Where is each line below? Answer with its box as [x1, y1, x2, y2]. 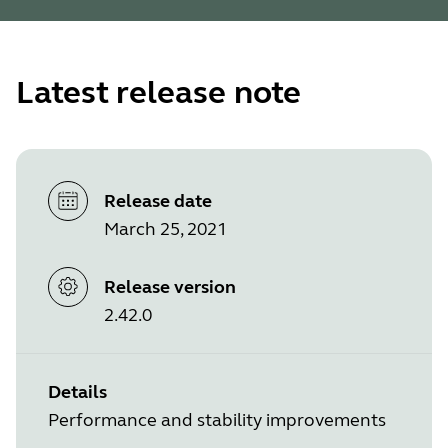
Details [48, 380, 107, 403]
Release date [104, 190, 212, 213]
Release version [104, 275, 236, 298]
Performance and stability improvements [48, 408, 386, 431]
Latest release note [16, 73, 301, 113]
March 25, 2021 [104, 218, 227, 241]
